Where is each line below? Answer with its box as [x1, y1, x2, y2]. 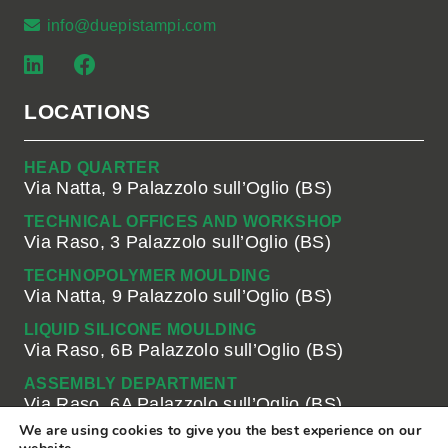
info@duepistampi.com [46, 16, 217, 34]
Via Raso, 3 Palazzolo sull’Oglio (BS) [24, 231, 331, 252]
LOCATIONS [24, 99, 151, 123]
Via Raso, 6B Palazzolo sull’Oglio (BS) [24, 339, 344, 360]
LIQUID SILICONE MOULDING [24, 320, 257, 338]
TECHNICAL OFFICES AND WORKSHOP [24, 212, 343, 230]
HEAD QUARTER [24, 158, 160, 176]
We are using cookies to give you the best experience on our [19, 421, 421, 440]
